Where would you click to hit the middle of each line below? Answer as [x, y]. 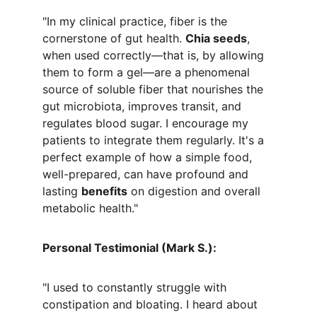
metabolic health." [90, 208]
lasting [62, 191]
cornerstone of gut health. [114, 38]
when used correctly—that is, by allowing [155, 55]
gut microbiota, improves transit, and [144, 106]
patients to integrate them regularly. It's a [155, 140]
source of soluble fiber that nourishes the [155, 89]
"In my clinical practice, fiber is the [137, 21]
